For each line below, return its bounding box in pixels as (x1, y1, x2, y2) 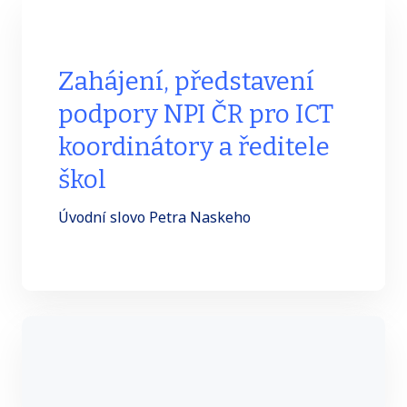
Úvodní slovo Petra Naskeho (58, 207, 251, 228)
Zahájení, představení (58, 66, 314, 97)
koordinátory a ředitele (58, 132, 330, 163)
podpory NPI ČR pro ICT (58, 99, 333, 130)
